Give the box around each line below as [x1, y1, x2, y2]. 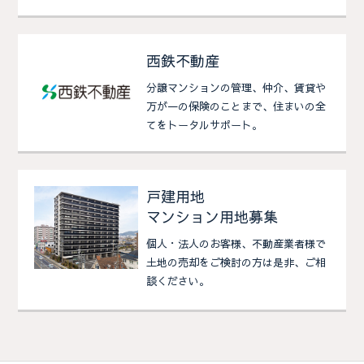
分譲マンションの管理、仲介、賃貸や [146, 80, 327, 96]
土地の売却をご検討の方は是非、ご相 [146, 255, 327, 271]
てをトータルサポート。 [146, 118, 263, 133]
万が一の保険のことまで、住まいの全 [146, 99, 327, 115]
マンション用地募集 [146, 206, 279, 227]
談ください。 [146, 274, 210, 289]
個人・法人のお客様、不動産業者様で [146, 236, 327, 252]
